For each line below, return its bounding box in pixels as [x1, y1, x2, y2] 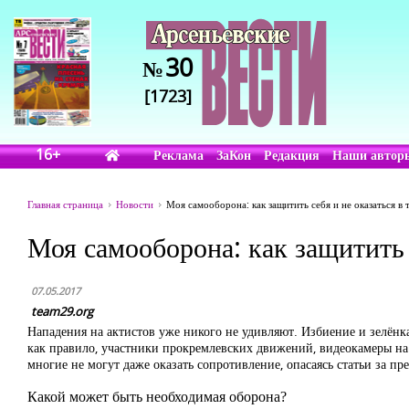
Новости [116, 197, 153, 211]
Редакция [264, 146, 320, 163]
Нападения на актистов [27, 322, 155, 340]
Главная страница [27, 197, 103, 211]
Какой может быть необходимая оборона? [27, 389, 287, 404]
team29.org [31, 303, 93, 320]
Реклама [153, 146, 204, 163]
